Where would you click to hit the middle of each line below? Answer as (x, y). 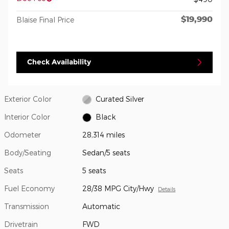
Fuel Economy (29, 188)
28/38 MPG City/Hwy (118, 188)
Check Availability (59, 62)
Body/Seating (28, 152)
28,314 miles (104, 134)
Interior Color (27, 117)
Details (167, 189)
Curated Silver (120, 99)
